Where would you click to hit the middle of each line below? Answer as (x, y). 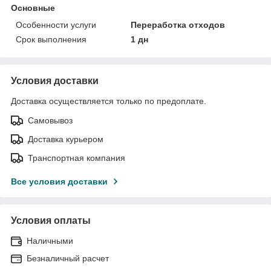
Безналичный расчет (68, 259)
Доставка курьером (66, 139)
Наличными (50, 241)
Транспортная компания (77, 158)
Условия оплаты (51, 221)
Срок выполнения (51, 40)
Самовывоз (50, 121)
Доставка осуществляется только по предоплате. (109, 101)
